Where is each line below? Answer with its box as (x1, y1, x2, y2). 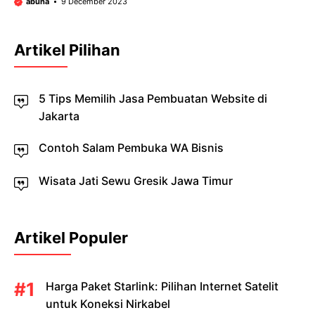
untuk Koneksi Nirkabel (46, 297, 170, 311)
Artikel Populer (14, 229, 128, 247)
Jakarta (39, 109, 79, 123)
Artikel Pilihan (14, 41, 120, 59)
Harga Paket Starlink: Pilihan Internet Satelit (46, 279, 278, 293)
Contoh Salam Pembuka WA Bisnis (39, 141, 224, 155)
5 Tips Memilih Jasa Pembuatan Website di (39, 91, 267, 105)
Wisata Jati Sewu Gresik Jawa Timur (39, 174, 233, 188)
